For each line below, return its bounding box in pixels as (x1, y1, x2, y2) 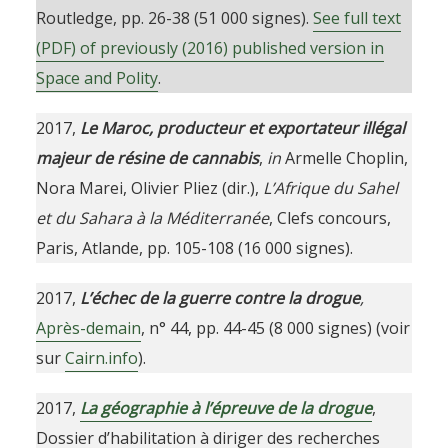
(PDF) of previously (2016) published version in (35, 37, 384, 59)
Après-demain (35, 317, 141, 339)
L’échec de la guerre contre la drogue (79, 287, 360, 309)
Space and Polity (35, 67, 158, 89)
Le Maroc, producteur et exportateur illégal (79, 117, 405, 139)
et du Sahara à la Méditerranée (35, 207, 269, 229)
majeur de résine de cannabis (35, 147, 259, 169)
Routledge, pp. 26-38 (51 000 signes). (35, 7, 313, 29)
